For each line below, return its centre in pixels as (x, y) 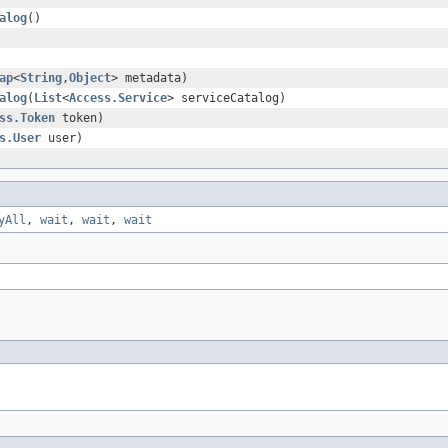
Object (90, 78)
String (41, 78)
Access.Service (118, 98)
